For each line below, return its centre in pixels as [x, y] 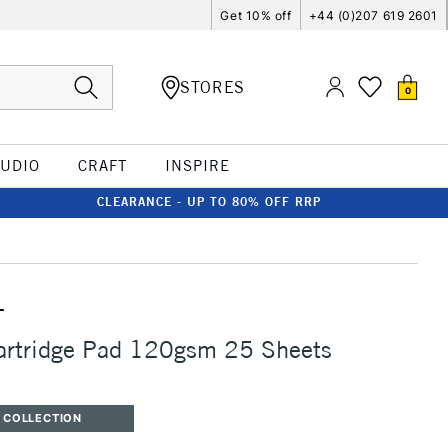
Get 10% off [256, 15]
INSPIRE [197, 165]
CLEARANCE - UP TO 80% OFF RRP [209, 201]
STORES [212, 86]
